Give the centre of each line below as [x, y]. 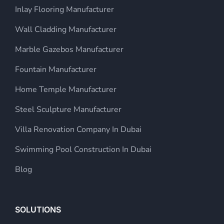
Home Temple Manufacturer [66, 89]
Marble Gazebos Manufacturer [69, 49]
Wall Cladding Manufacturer [66, 29]
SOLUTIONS [38, 209]
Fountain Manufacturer [56, 69]
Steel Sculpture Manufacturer [68, 109]
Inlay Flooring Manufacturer [64, 9]
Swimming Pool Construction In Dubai [83, 149]
